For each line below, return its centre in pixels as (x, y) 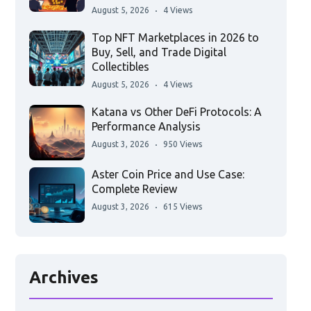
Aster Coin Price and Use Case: (168, 175)
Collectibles (120, 67)
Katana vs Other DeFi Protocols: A (176, 112)
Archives (64, 278)
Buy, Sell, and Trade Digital (159, 52)
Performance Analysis (146, 127)
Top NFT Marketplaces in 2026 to (175, 38)
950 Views (182, 144)
